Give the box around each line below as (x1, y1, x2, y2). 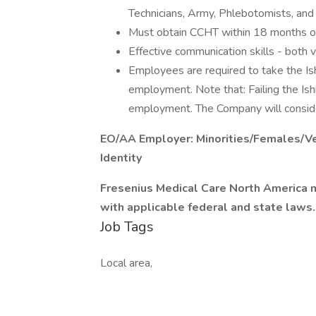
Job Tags (100, 217, 154, 236)
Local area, (100, 255, 152, 271)
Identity (100, 150, 142, 166)
